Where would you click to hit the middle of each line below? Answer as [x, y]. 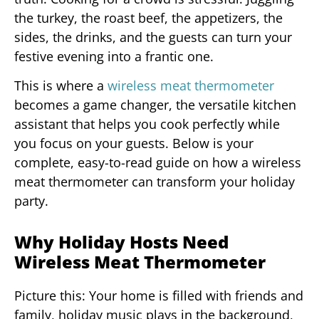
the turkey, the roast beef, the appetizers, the [148, 17]
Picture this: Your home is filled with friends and [159, 296]
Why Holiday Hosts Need [121, 242]
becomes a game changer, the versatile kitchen [155, 105]
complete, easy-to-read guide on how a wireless [158, 163]
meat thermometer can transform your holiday [155, 182]
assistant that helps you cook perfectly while [147, 124]
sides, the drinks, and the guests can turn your [153, 37]
